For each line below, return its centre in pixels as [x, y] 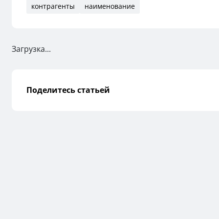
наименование [110, 6]
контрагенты [53, 6]
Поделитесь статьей [68, 90]
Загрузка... [31, 49]
